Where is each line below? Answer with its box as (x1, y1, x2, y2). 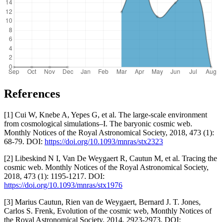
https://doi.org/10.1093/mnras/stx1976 (4, 180, 122, 189)
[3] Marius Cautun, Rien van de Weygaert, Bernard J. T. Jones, (4, 197, 201, 206)
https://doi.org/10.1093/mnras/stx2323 (45, 137, 163, 146)
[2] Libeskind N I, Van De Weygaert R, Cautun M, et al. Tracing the (4, 154, 217, 163)
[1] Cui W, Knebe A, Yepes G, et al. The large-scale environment (4, 110, 207, 119)
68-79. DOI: (4, 137, 45, 146)
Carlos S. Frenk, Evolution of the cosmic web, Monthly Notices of (4, 206, 212, 215)
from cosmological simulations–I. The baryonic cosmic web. (4, 119, 192, 128)
